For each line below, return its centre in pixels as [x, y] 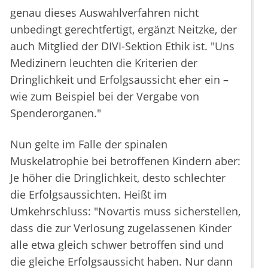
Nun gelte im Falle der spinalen [89, 144]
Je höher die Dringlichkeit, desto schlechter [118, 178]
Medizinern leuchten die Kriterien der [104, 63]
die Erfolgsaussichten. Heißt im [89, 195]
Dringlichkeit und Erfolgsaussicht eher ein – [119, 80]
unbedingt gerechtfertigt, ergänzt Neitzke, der [124, 30]
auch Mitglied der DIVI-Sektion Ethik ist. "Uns [122, 46]
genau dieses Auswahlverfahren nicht [104, 13]
